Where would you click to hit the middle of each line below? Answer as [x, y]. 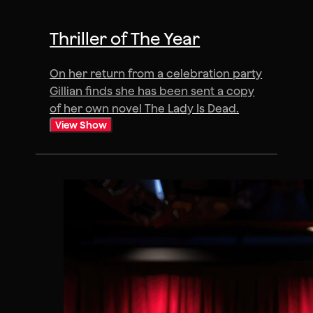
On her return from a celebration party [156, 74]
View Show [81, 125]
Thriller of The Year [125, 39]
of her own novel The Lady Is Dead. [145, 109]
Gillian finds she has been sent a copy [152, 91]
